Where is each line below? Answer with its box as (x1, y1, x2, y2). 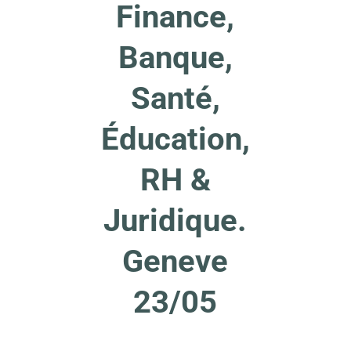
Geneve (122, 243, 228, 280)
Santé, (130, 80, 220, 117)
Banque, (118, 39, 233, 76)
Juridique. (103, 202, 247, 239)
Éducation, (100, 121, 250, 157)
